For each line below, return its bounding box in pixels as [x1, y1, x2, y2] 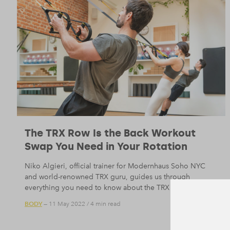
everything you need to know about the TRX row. [25, 183, 185, 192]
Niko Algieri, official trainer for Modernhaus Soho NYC [25, 161, 205, 170]
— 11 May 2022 [42, 200, 85, 208]
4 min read [90, 200, 121, 208]
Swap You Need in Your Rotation [25, 140, 187, 152]
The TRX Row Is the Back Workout [25, 126, 196, 139]
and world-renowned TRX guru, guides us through [25, 172, 190, 181]
